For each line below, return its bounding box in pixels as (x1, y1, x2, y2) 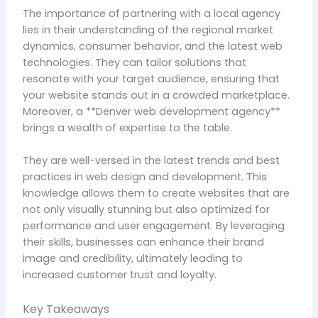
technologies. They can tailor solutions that (22, 55, 246, 70)
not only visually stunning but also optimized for (22, 202, 270, 217)
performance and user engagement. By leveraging (22, 219, 285, 234)
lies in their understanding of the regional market (22, 23, 273, 38)
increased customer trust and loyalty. (22, 268, 216, 283)
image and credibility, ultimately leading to (22, 251, 243, 266)
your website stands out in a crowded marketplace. (22, 88, 290, 103)
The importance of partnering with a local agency (22, 6, 280, 21)
